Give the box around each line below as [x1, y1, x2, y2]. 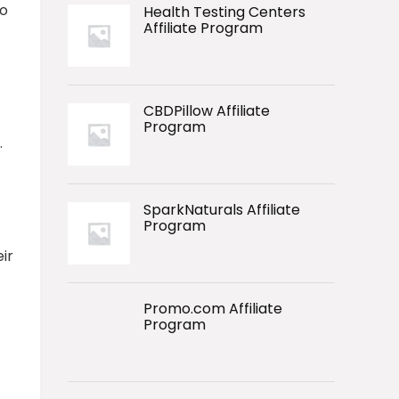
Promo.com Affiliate [143, 297, 282, 319]
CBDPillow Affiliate [143, 100, 270, 121]
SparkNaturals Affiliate [143, 199, 300, 220]
